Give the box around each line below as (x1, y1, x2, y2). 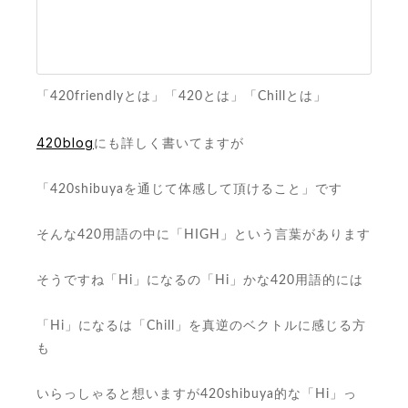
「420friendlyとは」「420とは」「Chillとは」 (36, 90, 327, 103)
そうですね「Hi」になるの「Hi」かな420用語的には (36, 274, 363, 287)
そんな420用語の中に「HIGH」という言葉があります (36, 229, 371, 241)
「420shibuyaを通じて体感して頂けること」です (36, 183, 342, 196)
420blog (36, 135, 94, 150)
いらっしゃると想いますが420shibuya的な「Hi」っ (36, 388, 357, 401)
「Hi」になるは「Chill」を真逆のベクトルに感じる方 (36, 320, 366, 332)
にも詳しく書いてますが (94, 138, 244, 150)
